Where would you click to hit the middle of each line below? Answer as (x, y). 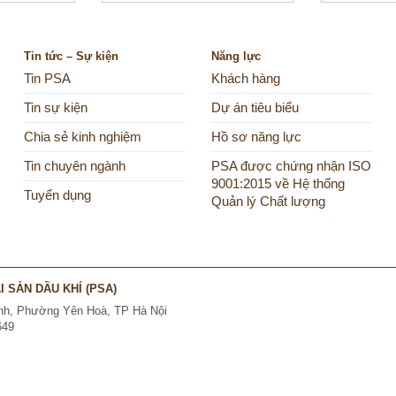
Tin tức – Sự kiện (72, 57)
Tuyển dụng (58, 196)
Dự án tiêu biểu (255, 108)
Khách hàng (245, 79)
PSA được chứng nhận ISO (291, 167)
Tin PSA (48, 79)
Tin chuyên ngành (75, 167)
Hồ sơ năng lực (256, 137)
